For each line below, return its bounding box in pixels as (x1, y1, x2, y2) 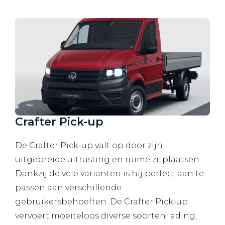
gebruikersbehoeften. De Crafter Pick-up (15, 196, 188, 206)
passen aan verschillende (15, 182, 122, 192)
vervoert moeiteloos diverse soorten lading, (15, 210, 197, 220)
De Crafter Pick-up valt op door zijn (15, 140, 163, 150)
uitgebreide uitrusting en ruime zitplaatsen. (15, 154, 201, 164)
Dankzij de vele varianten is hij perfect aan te (15, 168, 204, 178)
